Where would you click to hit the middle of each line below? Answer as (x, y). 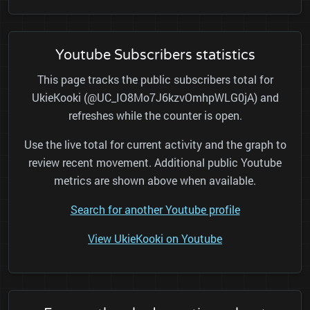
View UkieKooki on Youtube (155, 239)
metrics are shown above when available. (155, 181)
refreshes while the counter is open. (155, 116)
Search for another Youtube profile (155, 210)
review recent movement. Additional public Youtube (155, 163)
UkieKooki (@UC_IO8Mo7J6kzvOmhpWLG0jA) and (155, 98)
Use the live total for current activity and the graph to (155, 145)
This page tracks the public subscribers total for (155, 80)
